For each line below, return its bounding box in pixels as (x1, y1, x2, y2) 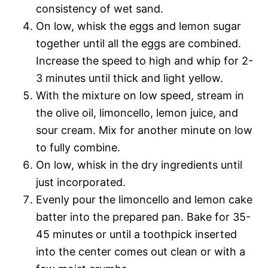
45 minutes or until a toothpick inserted (36, 227, 237, 240)
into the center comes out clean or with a (36, 245, 245, 258)
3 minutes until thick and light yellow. (36, 71, 223, 84)
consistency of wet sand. (36, 2, 163, 15)
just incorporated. (36, 175, 126, 188)
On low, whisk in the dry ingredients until (36, 158, 242, 171)
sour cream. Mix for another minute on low (36, 123, 252, 136)
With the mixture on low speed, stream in (36, 89, 244, 102)
